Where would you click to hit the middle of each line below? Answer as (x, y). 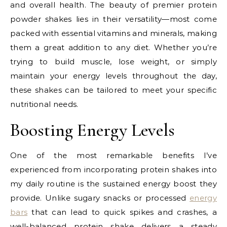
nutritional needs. (44, 104)
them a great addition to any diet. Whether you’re (113, 47)
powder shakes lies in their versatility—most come (113, 19)
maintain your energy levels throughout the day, (113, 75)
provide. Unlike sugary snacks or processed (100, 198)
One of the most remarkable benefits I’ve (113, 155)
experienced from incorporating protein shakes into (113, 169)
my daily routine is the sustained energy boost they (113, 183)
